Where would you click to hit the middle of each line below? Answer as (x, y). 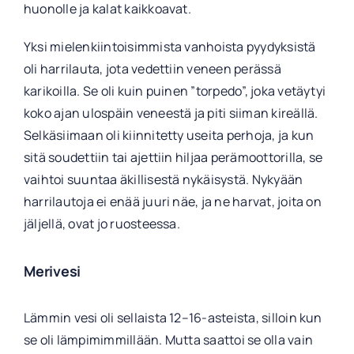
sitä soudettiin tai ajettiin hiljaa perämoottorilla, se (173, 157)
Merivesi (52, 271)
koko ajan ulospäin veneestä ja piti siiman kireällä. (171, 113)
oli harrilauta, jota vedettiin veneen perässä (152, 68)
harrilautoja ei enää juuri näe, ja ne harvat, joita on (172, 201)
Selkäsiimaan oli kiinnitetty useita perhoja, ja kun (169, 135)
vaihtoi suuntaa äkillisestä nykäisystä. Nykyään (163, 179)
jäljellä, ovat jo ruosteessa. (102, 223)
